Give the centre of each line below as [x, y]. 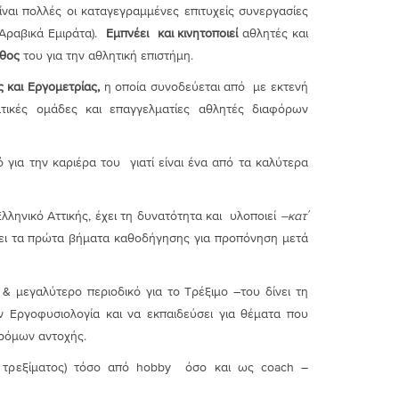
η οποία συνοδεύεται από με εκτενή [206, 86]
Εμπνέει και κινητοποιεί [174, 33]
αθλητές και [276, 33]
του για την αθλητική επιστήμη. [106, 55]
